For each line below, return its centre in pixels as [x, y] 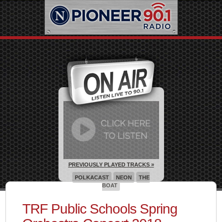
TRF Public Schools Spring [100, 209]
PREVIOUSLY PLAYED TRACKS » [111, 164]
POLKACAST [92, 177]
